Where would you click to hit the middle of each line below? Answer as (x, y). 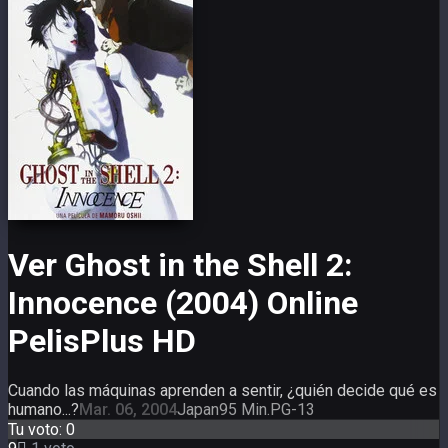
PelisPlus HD (102, 340)
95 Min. (244, 410)
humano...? (43, 410)
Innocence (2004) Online (183, 302)
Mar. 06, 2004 (128, 410)
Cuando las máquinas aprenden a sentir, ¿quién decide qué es (222, 391)
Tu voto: (37, 430)
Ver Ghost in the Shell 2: (180, 264)
